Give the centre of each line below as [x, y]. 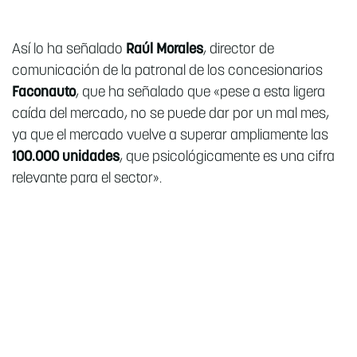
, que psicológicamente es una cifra [227, 158]
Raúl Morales [165, 50]
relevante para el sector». [87, 179]
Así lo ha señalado [69, 50]
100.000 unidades [66, 158]
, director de [239, 50]
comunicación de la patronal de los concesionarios [167, 72]
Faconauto [44, 93]
